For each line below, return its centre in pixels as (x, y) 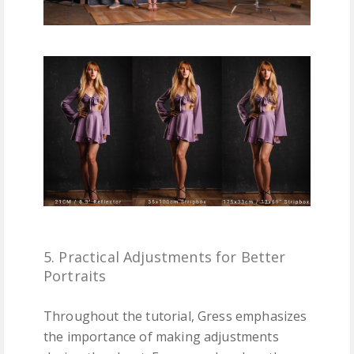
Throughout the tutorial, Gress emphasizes (175, 316)
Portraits (75, 275)
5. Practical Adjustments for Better (165, 256)
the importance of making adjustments (161, 336)
